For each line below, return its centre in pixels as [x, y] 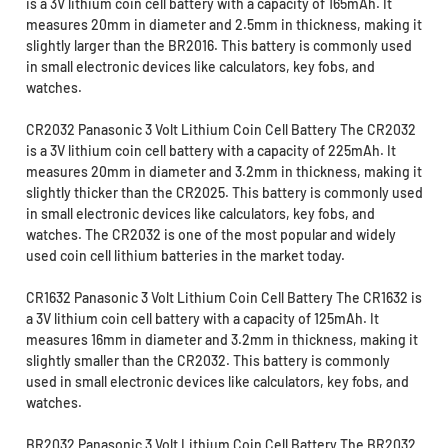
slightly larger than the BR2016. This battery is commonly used [218, 46]
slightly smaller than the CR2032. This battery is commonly [207, 361]
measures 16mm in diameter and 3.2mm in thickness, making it [221, 340]
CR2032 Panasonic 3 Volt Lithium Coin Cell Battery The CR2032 [220, 130]
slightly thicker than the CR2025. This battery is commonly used [224, 193]
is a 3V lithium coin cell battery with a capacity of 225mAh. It [210, 151]
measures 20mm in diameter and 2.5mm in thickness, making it [223, 25]
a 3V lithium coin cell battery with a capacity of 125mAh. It [202, 319]
